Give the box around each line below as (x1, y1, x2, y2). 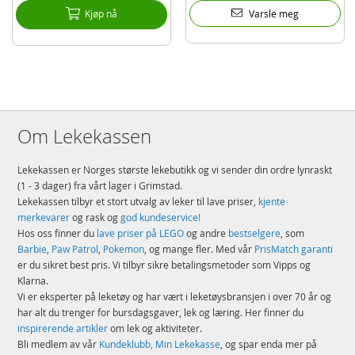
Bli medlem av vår (17, 338, 100, 351)
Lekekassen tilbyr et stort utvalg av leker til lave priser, (17, 195, 259, 208)
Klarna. (17, 274, 49, 288)
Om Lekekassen (17, 124, 152, 150)
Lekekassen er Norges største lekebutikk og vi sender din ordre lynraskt (17, 163, 333, 177)
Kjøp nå (84, 7, 117, 21)
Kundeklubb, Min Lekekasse (99, 338, 221, 351)
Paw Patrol (52, 242, 99, 256)
